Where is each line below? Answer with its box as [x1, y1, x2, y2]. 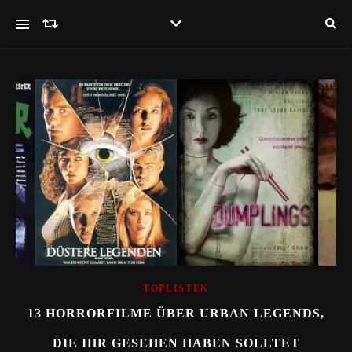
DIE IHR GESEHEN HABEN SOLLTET [52, 335, 300, 350]
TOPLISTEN [142, 282, 210, 294]
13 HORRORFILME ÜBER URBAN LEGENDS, [27, 306, 324, 320]
